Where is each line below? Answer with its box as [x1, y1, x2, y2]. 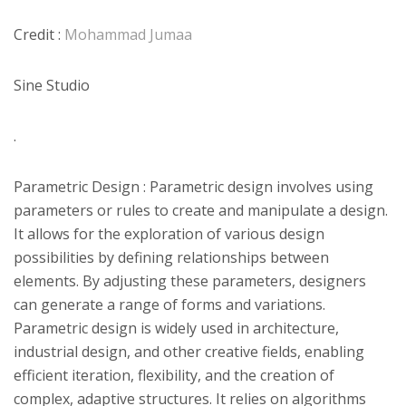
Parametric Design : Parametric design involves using [14, 176, 373, 197]
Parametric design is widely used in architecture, [14, 317, 339, 338]
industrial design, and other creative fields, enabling [14, 341, 364, 362]
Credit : [14, 24, 64, 44]
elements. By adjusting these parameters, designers [14, 270, 366, 291]
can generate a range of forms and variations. [14, 294, 325, 314]
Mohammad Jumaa [64, 24, 196, 44]
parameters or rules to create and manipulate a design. [14, 199, 388, 220]
